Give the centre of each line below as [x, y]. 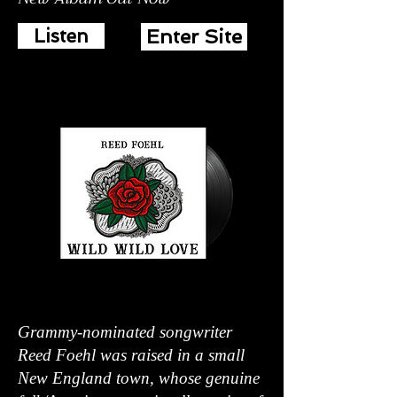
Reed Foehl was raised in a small [131, 355]
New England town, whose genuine [139, 378]
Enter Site [194, 36]
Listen [61, 36]
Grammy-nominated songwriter [125, 332]
